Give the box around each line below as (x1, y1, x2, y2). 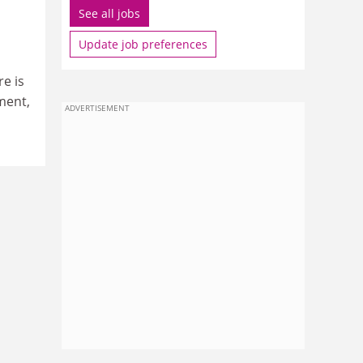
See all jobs (79, 6, 140, 21)
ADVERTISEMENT (65, 102, 130, 113)
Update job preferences (79, 36, 207, 52)
